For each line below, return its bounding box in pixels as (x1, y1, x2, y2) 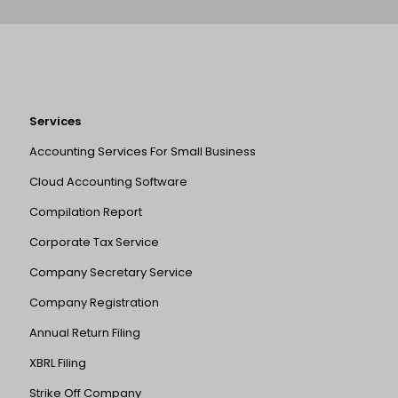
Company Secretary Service (29, 264, 193, 282)
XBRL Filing (29, 354, 86, 372)
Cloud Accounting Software (29, 173, 187, 191)
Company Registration (29, 294, 159, 312)
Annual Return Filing (29, 324, 140, 342)
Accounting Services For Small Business (29, 143, 256, 161)
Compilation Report (29, 203, 142, 221)
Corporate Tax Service (29, 234, 159, 251)
